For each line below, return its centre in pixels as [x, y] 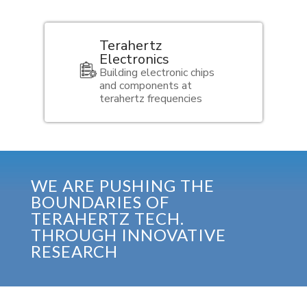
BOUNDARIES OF [100, 202]
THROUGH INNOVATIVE [128, 235]
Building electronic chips [157, 72]
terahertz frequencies [150, 98]
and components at [145, 85]
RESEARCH [74, 251]
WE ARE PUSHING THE [122, 186]
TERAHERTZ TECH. [107, 219]
